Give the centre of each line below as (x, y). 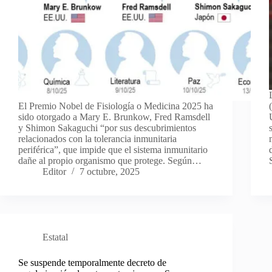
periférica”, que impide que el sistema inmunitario (113, 150)
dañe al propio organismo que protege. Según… (110, 161)
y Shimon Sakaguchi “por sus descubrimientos (107, 128)
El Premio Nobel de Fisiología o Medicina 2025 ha (116, 106)
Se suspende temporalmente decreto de (92, 263)
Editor (54, 172)
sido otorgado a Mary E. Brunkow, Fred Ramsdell (114, 117)
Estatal (55, 237)
